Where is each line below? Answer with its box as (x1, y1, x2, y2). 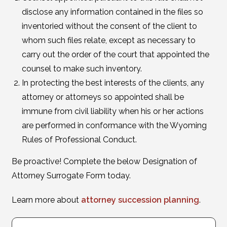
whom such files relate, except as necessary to (21, 35, 196, 45)
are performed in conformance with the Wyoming (21, 121, 207, 130)
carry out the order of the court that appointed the (21, 50, 209, 59)
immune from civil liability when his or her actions (21, 106, 204, 116)
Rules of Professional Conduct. (21, 135, 137, 144)
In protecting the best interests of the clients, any (21, 78, 204, 88)
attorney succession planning (81, 195, 199, 205)
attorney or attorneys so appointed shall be (21, 92, 184, 102)
